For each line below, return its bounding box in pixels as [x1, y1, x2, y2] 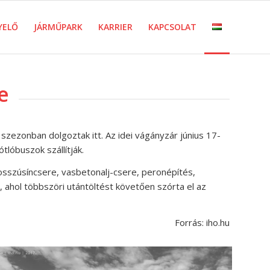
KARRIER [98, 21, 133, 33]
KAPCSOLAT [148, 21, 196, 33]
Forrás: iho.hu [175, 216, 230, 229]
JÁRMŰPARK [34, 21, 83, 33]
